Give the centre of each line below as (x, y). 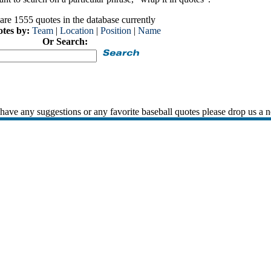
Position (116, 31)
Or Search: (65, 42)
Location (77, 31)
